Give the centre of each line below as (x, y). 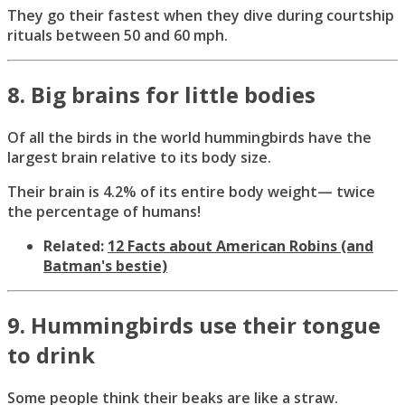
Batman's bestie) (105, 265)
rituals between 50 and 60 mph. (119, 35)
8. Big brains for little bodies (161, 94)
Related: (74, 245)
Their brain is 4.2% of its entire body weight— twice (191, 191)
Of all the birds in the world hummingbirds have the (189, 137)
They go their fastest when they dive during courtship (201, 15)
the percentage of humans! (106, 211)
